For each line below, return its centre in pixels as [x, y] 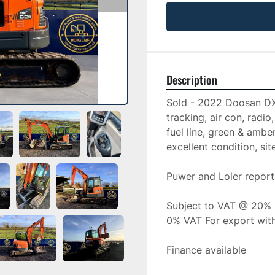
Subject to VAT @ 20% [219, 206]
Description [192, 79]
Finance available [208, 250]
